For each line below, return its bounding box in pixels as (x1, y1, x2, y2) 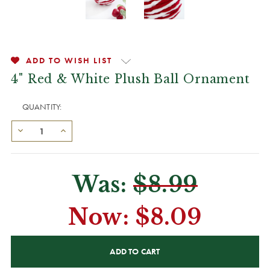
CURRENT (11, 234, 48, 245)
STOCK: (11, 247, 40, 258)
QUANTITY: (22, 101, 62, 112)
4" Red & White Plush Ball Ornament (11, 72, 250, 86)
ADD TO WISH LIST (26, 55, 112, 66)
